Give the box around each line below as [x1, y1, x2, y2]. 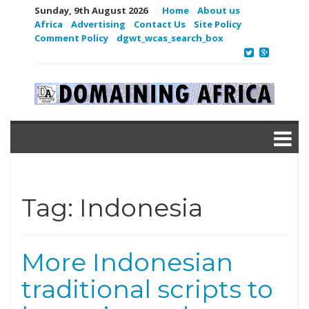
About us [197, 4, 240, 17]
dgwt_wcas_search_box [117, 32, 223, 44]
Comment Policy [34, 32, 108, 44]
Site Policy [194, 18, 241, 30]
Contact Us [134, 18, 186, 30]
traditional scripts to [21, 274, 273, 304]
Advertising [71, 18, 126, 30]
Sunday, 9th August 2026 [34, 4, 148, 17]
